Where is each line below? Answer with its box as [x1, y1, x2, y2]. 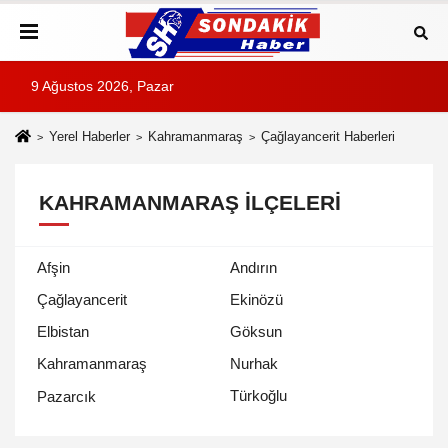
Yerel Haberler [48, 129, 130, 144]
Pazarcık [37, 387, 96, 405]
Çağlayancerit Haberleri [260, 129, 395, 144]
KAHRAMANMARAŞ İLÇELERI [39, 191, 341, 215]
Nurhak [230, 355, 278, 373]
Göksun [230, 323, 282, 341]
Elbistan [37, 323, 89, 341]
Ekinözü [230, 291, 283, 309]
